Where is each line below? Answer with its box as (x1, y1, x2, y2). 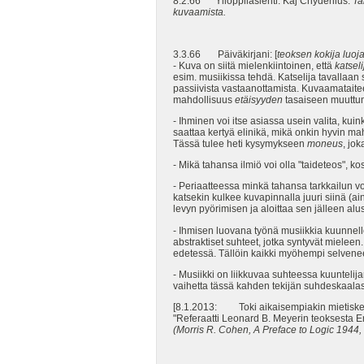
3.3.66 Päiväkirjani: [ (173, 49, 277, 61)
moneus (307, 138, 343, 150)
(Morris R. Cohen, (173, 323, 253, 336)
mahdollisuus (173, 94, 235, 106)
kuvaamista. (173, 6, 226, 18)
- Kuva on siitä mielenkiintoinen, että (173, 60, 335, 72)
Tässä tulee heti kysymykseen (173, 138, 307, 150)
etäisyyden (235, 94, 283, 106)
